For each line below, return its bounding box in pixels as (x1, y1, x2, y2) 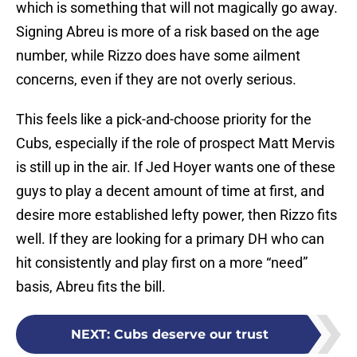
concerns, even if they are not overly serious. (16, 71, 296, 88)
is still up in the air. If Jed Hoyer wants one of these (16, 159, 335, 176)
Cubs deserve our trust (114, 327, 269, 343)
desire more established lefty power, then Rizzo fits (16, 206, 337, 224)
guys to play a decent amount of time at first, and (16, 182, 324, 200)
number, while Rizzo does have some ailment (16, 47, 300, 65)
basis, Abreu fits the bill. (16, 278, 166, 296)
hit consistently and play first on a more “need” (16, 254, 308, 272)
